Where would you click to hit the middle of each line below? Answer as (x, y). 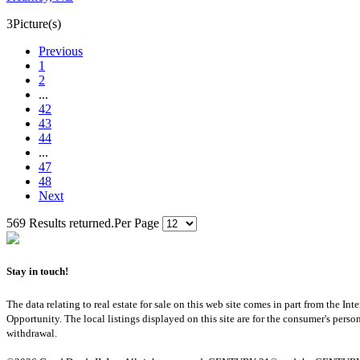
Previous (61, 51)
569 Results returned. (60, 223)
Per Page (138, 223)
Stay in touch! (37, 272)
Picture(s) (37, 24)
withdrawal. (32, 333)
